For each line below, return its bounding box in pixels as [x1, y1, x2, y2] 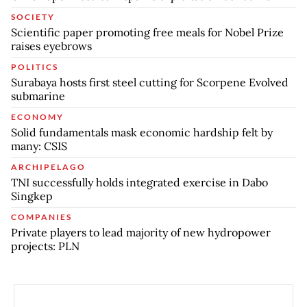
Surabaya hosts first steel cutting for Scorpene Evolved [11, 75, 288, 90]
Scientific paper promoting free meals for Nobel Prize [11, 25, 284, 40]
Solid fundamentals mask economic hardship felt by [11, 125, 273, 140]
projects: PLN [11, 239, 79, 254]
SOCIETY [11, 12, 55, 23]
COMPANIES [11, 212, 72, 223]
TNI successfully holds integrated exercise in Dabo [11, 175, 268, 190]
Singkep [11, 189, 53, 204]
